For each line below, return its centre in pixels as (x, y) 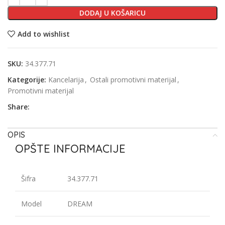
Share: (19, 107)
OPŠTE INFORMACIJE (70, 149)
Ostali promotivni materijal (133, 80)
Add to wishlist (43, 34)
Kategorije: (27, 80)
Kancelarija (66, 80)
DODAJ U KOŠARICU (113, 13)
